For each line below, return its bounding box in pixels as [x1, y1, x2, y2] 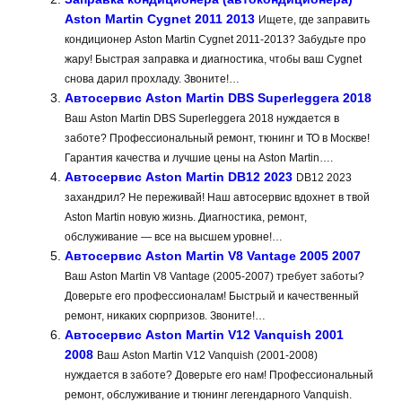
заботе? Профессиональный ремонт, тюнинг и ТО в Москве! [65, 132, 370, 145]
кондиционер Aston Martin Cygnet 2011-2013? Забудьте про [65, 33, 366, 47]
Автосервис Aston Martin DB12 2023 [65, 170, 293, 185]
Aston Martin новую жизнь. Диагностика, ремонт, [65, 211, 307, 224]
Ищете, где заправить [258, 13, 370, 27]
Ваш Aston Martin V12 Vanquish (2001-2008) [97, 349, 318, 363]
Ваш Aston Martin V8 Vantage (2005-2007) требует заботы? [65, 270, 364, 284]
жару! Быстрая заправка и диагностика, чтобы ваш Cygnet [65, 53, 362, 66]
